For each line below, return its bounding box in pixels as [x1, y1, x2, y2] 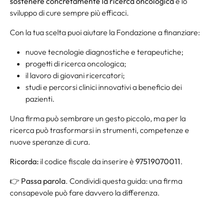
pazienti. [25, 94, 55, 104]
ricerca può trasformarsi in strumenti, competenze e [10, 125, 189, 135]
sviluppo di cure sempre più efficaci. [10, 8, 129, 18]
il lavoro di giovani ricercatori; [25, 70, 125, 81]
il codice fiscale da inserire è [39, 156, 135, 167]
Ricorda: [10, 156, 39, 167]
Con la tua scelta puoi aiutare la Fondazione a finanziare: [10, 27, 200, 38]
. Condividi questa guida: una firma [66, 176, 182, 186]
